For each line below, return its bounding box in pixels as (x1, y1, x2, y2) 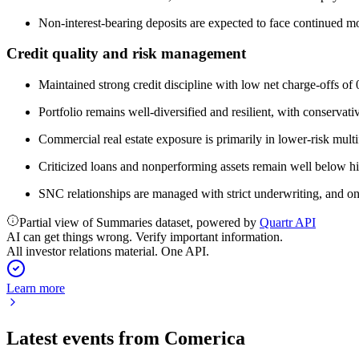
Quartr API (260, 216, 316, 229)
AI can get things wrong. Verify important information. (6, 230, 283, 244)
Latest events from (6, 327, 164, 349)
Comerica (164, 327, 245, 349)
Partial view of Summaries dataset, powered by (19, 216, 260, 229)
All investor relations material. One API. (6, 244, 209, 258)
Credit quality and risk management (6, 45, 246, 63)
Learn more (6, 281, 65, 295)
